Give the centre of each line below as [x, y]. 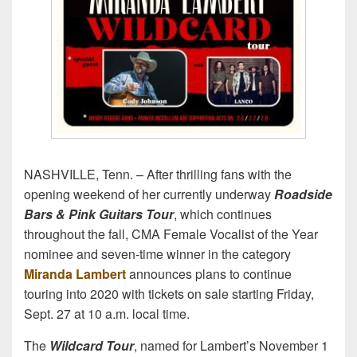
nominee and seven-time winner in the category [157, 253]
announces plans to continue [209, 273]
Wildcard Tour [92, 345]
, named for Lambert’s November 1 [231, 345]
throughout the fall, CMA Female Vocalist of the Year [171, 233]
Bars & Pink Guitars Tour [99, 214]
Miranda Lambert [75, 273]
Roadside [303, 194]
